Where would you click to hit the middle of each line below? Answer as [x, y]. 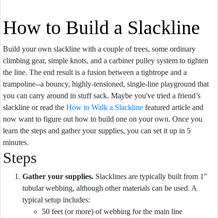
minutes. [16, 142]
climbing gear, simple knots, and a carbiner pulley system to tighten [106, 61]
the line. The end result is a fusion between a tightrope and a [95, 72]
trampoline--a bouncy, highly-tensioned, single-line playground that [106, 84]
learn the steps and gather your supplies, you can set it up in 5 [97, 131]
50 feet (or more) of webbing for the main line [112, 211]
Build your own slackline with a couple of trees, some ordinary [99, 49]
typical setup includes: [56, 200]
